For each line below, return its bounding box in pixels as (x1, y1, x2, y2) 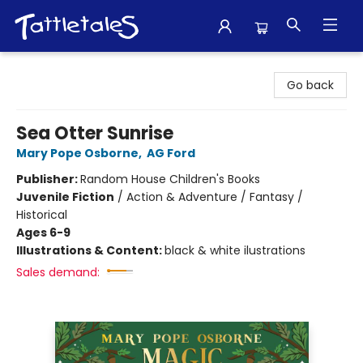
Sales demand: (16, 264, 100, 280)
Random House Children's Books (80, 171, 260, 187)
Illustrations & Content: (16, 242, 164, 258)
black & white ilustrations (164, 242, 305, 258)
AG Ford (147, 145, 195, 161)
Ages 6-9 (16, 224, 70, 241)
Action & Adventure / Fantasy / (126, 189, 303, 205)
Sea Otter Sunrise (16, 121, 173, 146)
